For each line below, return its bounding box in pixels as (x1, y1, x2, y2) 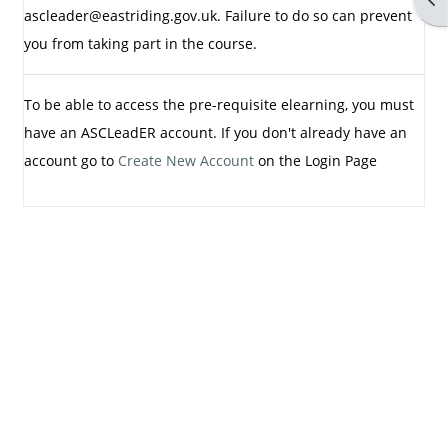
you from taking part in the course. (23, 33, 257, 53)
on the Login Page (253, 150, 377, 170)
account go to (23, 150, 118, 170)
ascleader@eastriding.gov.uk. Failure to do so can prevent (23, 5, 412, 25)
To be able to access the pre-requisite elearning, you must (23, 94, 414, 114)
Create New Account (117, 150, 254, 170)
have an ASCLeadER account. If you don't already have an (23, 122, 407, 142)
